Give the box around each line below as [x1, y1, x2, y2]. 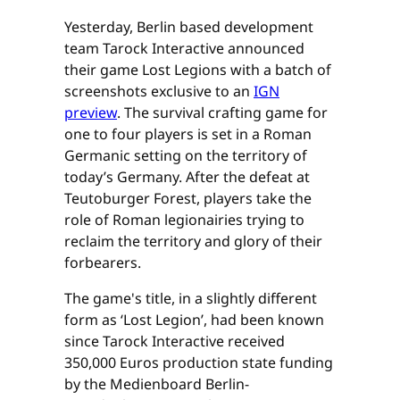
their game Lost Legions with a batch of [64, 60, 331, 80]
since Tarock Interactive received [64, 331, 285, 352]
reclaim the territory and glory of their [64, 231, 322, 252]
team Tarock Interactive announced [64, 38, 304, 59]
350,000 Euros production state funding [64, 353, 333, 373]
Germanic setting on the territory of [64, 146, 307, 166]
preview [64, 103, 117, 123]
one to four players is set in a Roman [64, 124, 312, 145]
